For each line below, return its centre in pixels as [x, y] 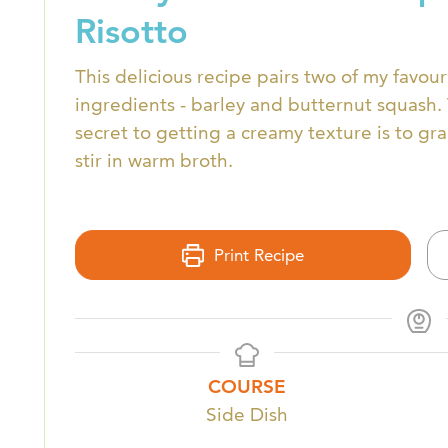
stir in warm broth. [154, 160]
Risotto [131, 30]
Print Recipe [257, 254]
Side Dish [247, 414]
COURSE [247, 386]
